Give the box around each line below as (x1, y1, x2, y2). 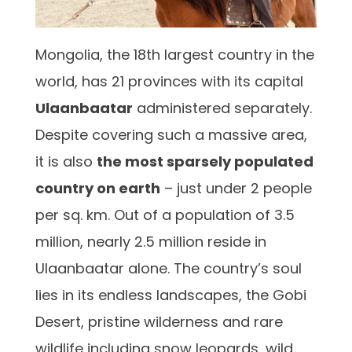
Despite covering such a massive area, (35, 125, 307, 145)
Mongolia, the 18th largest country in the (35, 45, 314, 65)
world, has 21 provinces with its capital (35, 71, 303, 92)
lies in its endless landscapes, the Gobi (35, 285, 306, 306)
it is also (35, 152, 97, 172)
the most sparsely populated (97, 152, 313, 172)
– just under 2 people (160, 178, 312, 199)
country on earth (35, 178, 160, 199)
